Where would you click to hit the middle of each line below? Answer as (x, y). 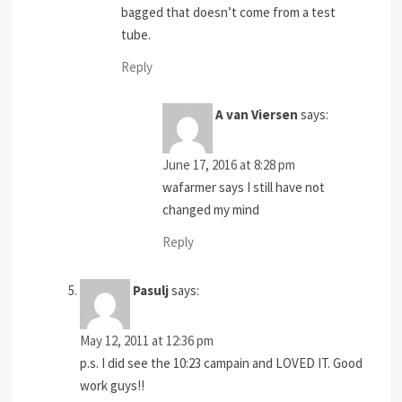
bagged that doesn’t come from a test (229, 13)
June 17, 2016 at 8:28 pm (229, 165)
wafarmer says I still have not (244, 188)
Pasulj (151, 290)
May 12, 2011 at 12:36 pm (147, 340)
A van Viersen (257, 115)
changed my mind (211, 210)
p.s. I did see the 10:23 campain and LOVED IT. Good (222, 363)
